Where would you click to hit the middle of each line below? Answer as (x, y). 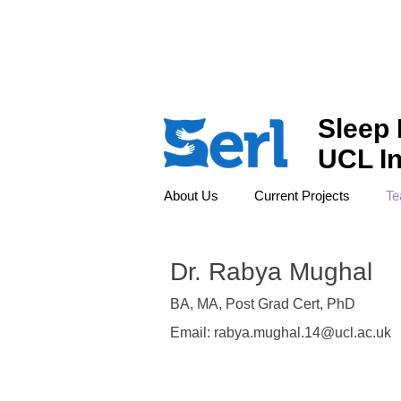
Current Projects (302, 196)
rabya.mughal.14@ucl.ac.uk (303, 333)
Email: (192, 333)
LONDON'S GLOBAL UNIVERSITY (254, 15)
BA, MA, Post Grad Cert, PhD (263, 304)
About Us (191, 196)
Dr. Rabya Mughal (278, 272)
